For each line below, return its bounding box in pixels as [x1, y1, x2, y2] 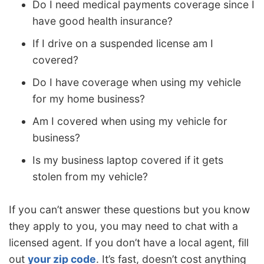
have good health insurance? [32, 15, 173, 28]
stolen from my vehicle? [32, 170, 148, 183]
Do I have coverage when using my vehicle [32, 76, 241, 89]
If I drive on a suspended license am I [32, 37, 213, 50]
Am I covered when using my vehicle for [32, 115, 227, 128]
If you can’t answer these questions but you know [9, 203, 250, 216]
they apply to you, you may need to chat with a [9, 220, 238, 233]
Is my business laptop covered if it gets [32, 154, 223, 167]
